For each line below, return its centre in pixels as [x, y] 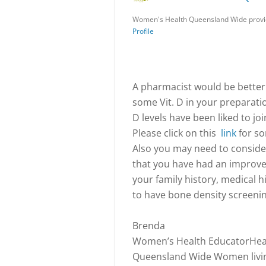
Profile [143, 31]
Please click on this [177, 133]
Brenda [149, 226]
